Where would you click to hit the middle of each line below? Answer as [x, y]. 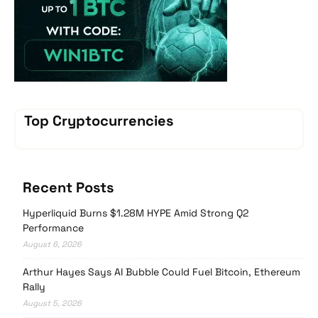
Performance [53, 228]
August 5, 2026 [52, 303]
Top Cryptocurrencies [99, 121]
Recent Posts [68, 188]
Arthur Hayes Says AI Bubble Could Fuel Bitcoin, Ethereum [161, 272]
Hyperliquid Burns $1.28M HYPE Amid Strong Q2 [136, 213]
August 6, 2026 [52, 245]
